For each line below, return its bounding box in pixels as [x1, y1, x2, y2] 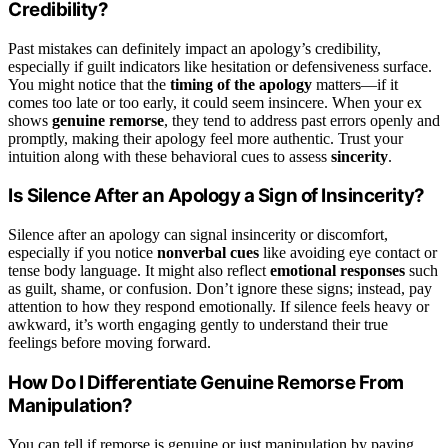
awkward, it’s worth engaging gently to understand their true [8, 316, 388, 334]
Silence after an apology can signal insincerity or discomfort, [8, 226, 388, 244]
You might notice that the [8, 75, 170, 93]
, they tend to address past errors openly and [164, 111, 440, 129]
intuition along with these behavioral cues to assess [8, 147, 331, 165]
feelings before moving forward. [8, 334, 211, 352]
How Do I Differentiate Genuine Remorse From [8, 370, 404, 394]
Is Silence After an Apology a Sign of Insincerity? [8, 184, 425, 208]
